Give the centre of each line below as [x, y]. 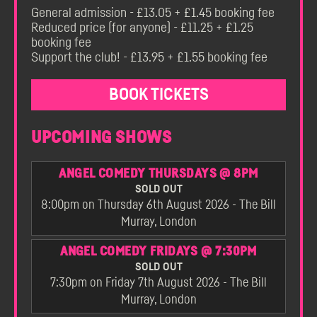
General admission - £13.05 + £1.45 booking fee [153, 13]
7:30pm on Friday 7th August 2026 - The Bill [158, 283]
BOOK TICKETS [158, 95]
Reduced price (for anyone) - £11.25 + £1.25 [142, 28]
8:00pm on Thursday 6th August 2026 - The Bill [158, 205]
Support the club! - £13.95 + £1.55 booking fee [149, 58]
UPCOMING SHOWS [102, 138]
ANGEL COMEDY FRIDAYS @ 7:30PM [158, 252]
